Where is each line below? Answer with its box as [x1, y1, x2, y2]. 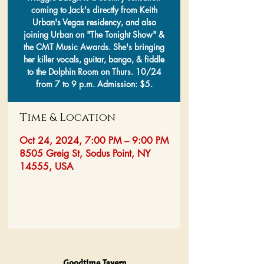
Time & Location [19, 111, 115, 126]
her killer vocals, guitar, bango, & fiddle [24, 54, 164, 65]
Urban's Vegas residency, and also [32, 16, 156, 28]
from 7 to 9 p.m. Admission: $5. [35, 78, 153, 90]
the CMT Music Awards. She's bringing [24, 41, 164, 53]
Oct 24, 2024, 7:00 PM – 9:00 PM [19, 134, 169, 147]
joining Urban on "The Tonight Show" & [24, 29, 164, 41]
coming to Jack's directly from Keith [31, 4, 157, 16]
